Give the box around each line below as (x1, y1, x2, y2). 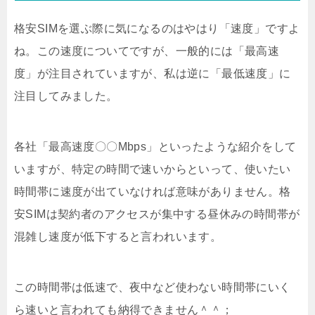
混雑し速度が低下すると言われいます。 (14, 230, 222, 243)
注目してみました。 (14, 89, 118, 102)
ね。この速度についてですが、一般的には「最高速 (14, 44, 280, 57)
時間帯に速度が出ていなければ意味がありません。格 (14, 185, 291, 198)
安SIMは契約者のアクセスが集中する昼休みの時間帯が (14, 207, 300, 220)
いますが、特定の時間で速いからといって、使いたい (14, 162, 291, 175)
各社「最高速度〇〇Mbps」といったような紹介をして (14, 140, 297, 153)
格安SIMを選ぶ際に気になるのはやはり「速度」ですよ (14, 22, 300, 34)
